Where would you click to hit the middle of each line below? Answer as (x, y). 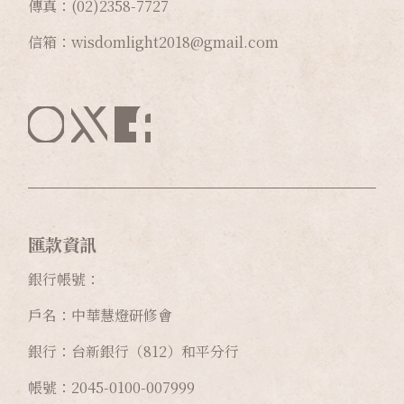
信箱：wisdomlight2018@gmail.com (153, 41)
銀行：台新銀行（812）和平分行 (133, 351)
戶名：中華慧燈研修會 (100, 315)
